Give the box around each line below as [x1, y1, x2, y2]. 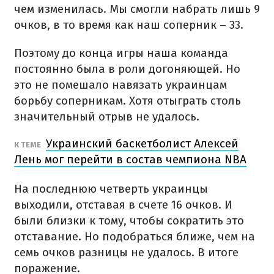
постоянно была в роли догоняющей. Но [14, 62, 240, 76]
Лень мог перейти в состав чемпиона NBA [14, 152, 246, 166]
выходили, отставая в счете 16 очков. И [14, 198, 232, 212]
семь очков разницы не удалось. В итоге [14, 245, 239, 259]
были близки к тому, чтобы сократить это [14, 213, 244, 228]
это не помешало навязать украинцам [14, 78, 227, 92]
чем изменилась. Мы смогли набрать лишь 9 [14, 2, 260, 16]
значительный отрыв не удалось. [14, 109, 199, 124]
